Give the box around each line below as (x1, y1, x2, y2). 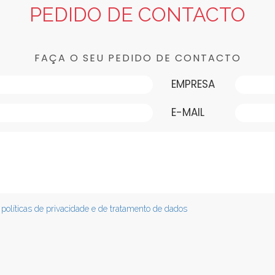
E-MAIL (171, 104, 204, 120)
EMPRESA (171, 76, 215, 91)
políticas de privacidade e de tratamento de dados (1, 203, 187, 214)
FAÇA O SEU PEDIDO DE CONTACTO (34, 50, 241, 65)
